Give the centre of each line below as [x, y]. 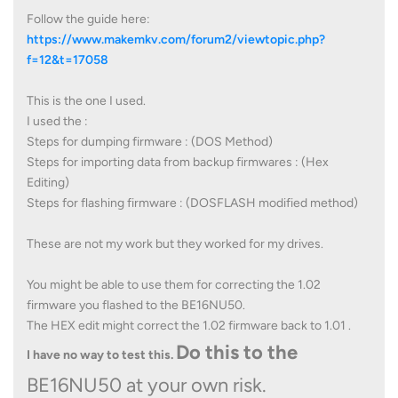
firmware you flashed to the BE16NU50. [136, 305]
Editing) [48, 182]
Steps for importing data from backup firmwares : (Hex [178, 162]
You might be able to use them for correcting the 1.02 [174, 284]
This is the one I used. [86, 100]
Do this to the [237, 352]
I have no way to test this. [100, 354]
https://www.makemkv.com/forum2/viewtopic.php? [176, 39]
